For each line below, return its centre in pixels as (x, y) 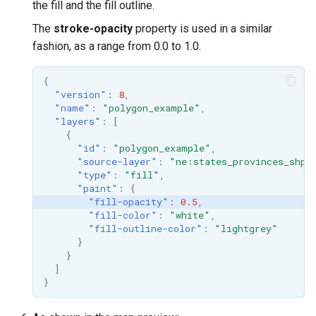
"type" (94, 175)
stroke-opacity (93, 29)
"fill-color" (122, 215)
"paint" (97, 188)
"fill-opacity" (128, 201)
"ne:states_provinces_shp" (241, 161)
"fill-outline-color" (145, 228)
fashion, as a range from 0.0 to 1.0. (117, 47)
